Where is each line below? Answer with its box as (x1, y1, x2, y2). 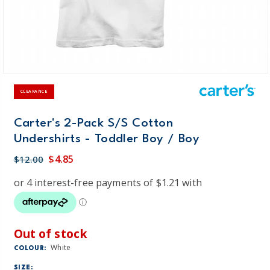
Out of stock (13, 225, 88, 242)
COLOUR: (13, 245, 47, 251)
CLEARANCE (20, 88, 48, 94)
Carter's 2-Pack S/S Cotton (13, 118, 173, 130)
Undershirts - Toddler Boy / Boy (13, 133, 200, 146)
